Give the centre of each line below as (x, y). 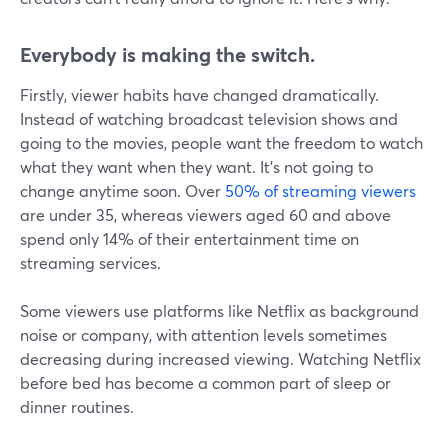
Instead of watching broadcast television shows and (209, 119)
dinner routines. (77, 407)
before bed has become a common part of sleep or (205, 383)
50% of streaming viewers (320, 191)
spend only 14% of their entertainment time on (189, 239)
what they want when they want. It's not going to (196, 167)
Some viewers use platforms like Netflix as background (219, 311)
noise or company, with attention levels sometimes (203, 335)
